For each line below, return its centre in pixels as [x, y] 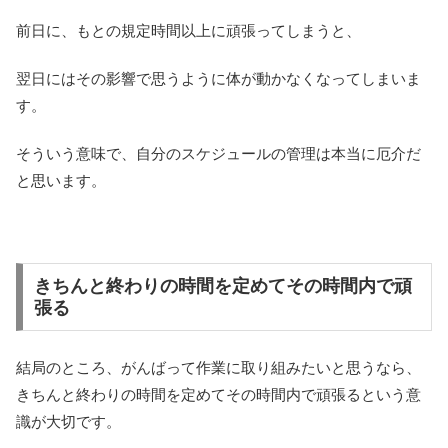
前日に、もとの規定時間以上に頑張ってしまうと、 [188, 31]
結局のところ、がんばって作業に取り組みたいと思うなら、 [218, 367]
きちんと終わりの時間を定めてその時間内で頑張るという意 [218, 394]
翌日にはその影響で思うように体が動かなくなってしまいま [218, 79]
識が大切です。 [68, 421]
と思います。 [61, 181]
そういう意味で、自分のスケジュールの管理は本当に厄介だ [218, 154]
